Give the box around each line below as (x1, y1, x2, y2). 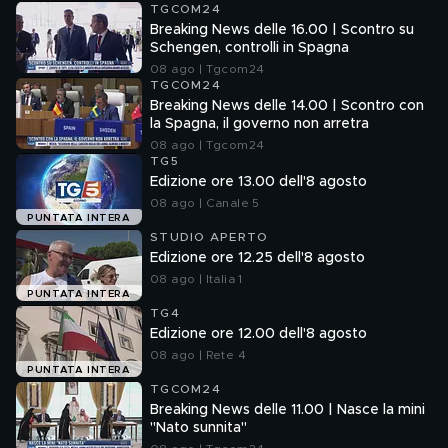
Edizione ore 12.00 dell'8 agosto (150, 327, 367, 341)
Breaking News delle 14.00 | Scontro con (150, 99, 424, 113)
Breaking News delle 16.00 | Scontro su (150, 23, 414, 37)
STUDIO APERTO (150, 231, 269, 243)
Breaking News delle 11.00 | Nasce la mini (150, 403, 425, 417)
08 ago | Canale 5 (150, 197, 260, 209)
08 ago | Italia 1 (150, 273, 243, 285)
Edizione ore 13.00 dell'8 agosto (150, 175, 367, 189)
